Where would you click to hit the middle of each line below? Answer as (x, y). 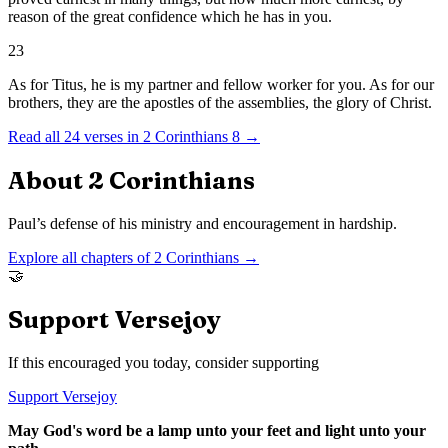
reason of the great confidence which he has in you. (170, 17)
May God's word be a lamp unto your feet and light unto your (217, 430)
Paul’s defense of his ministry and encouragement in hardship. (202, 223)
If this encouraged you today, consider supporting (163, 362)
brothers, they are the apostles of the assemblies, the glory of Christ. (220, 103)
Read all (36, 137)
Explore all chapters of (81, 257)
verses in (109, 137)
